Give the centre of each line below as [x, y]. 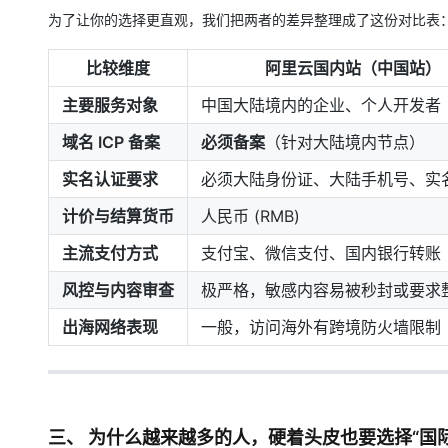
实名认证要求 [110, 179]
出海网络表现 [110, 327]
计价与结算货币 [118, 216]
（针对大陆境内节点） [345, 142]
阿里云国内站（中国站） [353, 68]
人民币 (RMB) [250, 216]
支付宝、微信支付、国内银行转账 [321, 253]
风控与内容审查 [118, 290]
